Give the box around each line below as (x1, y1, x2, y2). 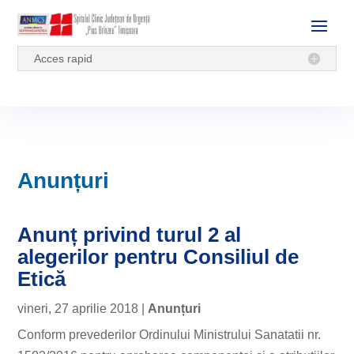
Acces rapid (34, 52, 93, 65)
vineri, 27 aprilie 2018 (17, 302, 139, 315)
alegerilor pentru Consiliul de (17, 245, 299, 269)
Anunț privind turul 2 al (17, 223, 242, 247)
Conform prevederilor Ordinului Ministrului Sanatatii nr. (17, 328, 322, 341)
